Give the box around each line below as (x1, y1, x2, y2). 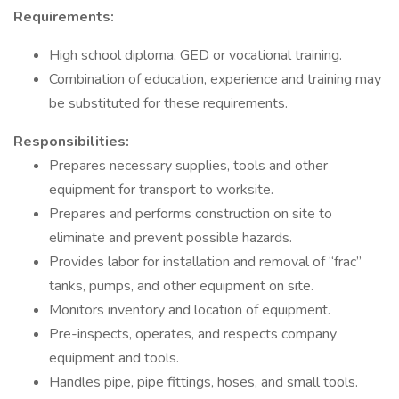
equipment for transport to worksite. (49, 180, 273, 199)
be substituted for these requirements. (49, 94, 288, 113)
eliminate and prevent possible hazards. (49, 228, 292, 248)
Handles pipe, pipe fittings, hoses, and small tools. (49, 372, 358, 392)
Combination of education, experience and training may (49, 69, 381, 89)
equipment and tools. (49, 348, 179, 368)
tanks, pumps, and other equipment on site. (49, 276, 313, 296)
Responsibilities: (13, 132, 129, 151)
